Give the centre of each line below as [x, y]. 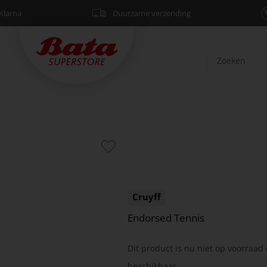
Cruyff [146, 197]
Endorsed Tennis [166, 218]
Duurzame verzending [151, 13]
